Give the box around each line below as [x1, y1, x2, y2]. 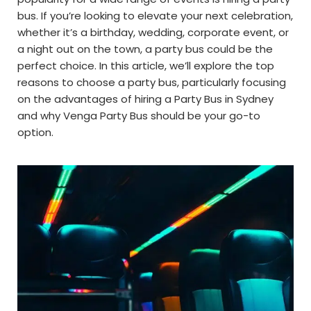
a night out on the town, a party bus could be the [17, 42, 273, 57]
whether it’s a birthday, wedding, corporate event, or [17, 25, 289, 40]
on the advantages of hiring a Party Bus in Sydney [17, 92, 274, 107]
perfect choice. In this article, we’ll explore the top [17, 58, 274, 74]
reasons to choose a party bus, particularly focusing [17, 75, 286, 90]
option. [17, 125, 53, 140]
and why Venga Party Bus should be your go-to [17, 108, 260, 124]
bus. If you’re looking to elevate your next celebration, [17, 8, 293, 24]
